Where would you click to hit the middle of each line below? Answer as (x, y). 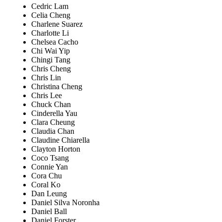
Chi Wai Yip (51, 51)
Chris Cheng (51, 69)
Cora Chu (47, 176)
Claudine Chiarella (60, 140)
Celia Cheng (51, 15)
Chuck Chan (51, 105)
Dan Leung (49, 194)
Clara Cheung (53, 122)
